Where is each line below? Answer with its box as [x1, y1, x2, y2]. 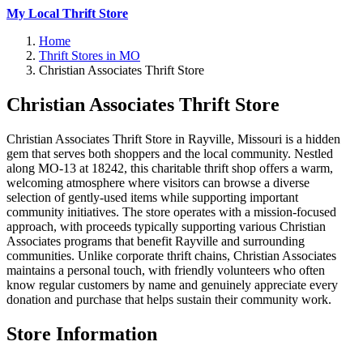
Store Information [6, 322, 157, 344]
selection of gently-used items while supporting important [6, 190, 298, 204]
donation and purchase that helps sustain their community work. [6, 292, 331, 306]
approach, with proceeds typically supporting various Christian [6, 219, 326, 233]
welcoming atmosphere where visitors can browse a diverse [6, 175, 310, 190]
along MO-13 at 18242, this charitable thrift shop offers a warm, [6, 160, 333, 175]
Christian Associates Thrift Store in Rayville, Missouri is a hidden [6, 131, 340, 146]
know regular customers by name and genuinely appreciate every [6, 277, 338, 292]
